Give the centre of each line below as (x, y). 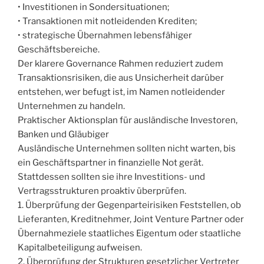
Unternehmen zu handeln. (71, 106)
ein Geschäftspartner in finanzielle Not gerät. (110, 163)
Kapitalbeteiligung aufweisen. (80, 248)
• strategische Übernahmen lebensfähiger (105, 36)
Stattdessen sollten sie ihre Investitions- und (111, 177)
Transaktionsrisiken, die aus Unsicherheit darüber (121, 78)
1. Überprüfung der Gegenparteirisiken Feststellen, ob (129, 205)
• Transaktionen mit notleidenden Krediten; (107, 22)
